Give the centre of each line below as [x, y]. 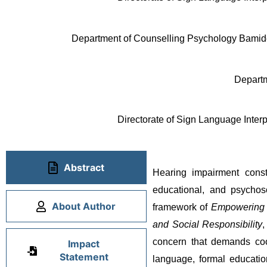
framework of [181, 207]
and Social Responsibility [207, 224]
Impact [84, 243]
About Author [84, 207]
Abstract [84, 168]
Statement [84, 257]
